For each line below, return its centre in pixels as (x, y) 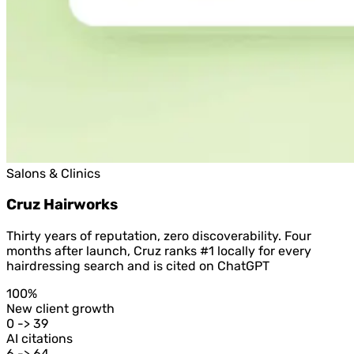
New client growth (60, 308)
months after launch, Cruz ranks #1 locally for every (159, 250)
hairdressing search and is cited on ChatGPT (138, 265)
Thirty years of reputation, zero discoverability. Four (159, 235)
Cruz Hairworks (62, 204)
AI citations (40, 338)
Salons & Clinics (53, 174)
